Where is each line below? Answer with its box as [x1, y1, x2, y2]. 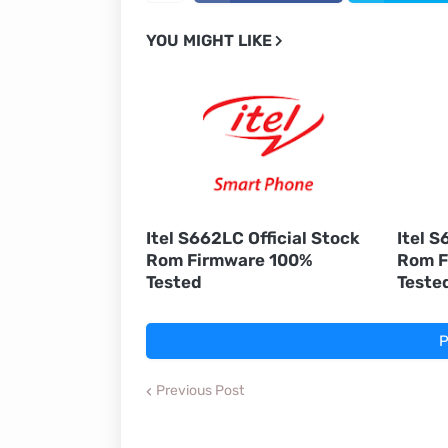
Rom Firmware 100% [145, 250, 313, 270]
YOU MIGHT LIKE [145, 31, 272, 50]
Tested [145, 272, 202, 292]
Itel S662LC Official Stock [145, 228, 360, 248]
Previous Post [155, 382, 244, 399]
